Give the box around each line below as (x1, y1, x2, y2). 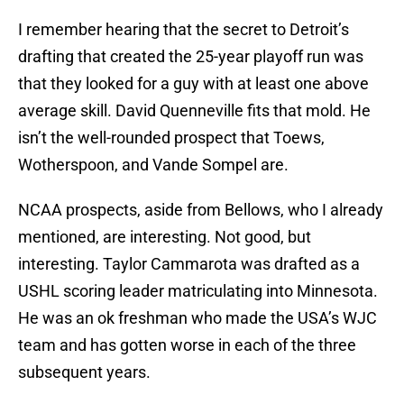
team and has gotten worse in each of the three (18, 335, 356, 355)
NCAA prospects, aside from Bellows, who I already (18, 200, 383, 220)
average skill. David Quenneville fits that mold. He (18, 101, 371, 121)
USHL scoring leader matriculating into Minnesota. (18, 281, 378, 301)
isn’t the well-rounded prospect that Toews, (18, 128, 325, 148)
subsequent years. (18, 363, 151, 382)
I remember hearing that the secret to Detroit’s (18, 20, 349, 40)
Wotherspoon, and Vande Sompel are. (18, 155, 289, 175)
